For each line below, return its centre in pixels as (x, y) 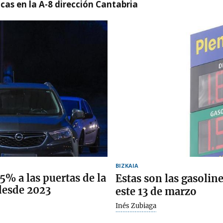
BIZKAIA (127, 165)
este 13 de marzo (156, 191)
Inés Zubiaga (136, 206)
